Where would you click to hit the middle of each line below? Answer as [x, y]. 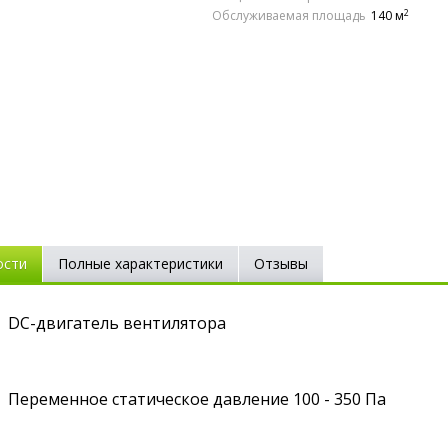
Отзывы [281, 264]
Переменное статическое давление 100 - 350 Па [197, 399]
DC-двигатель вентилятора [117, 323]
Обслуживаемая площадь [289, 15]
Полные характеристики [141, 264]
